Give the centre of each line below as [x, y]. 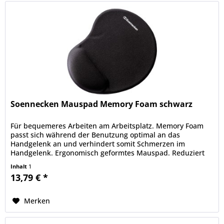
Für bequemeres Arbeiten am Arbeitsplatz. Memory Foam [107, 126]
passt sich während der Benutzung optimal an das [95, 135]
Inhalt [20, 166]
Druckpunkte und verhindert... [62, 162]
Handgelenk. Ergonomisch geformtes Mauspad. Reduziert [108, 153]
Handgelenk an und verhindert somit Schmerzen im [98, 144]
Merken [37, 201]
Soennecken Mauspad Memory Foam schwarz [102, 104]
